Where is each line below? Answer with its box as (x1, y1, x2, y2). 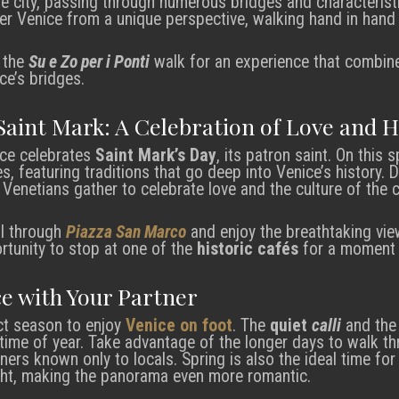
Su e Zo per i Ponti (28, 52, 150, 73)
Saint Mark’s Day (95, 144, 216, 166)
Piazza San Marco (66, 222, 186, 243)
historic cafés (197, 239, 298, 260)
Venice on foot (126, 314, 232, 336)
